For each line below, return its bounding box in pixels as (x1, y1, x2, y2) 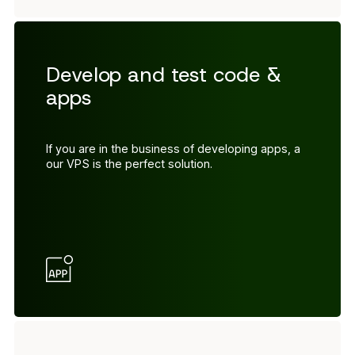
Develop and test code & (46, 60, 281, 88)
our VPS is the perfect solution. (46, 156, 212, 170)
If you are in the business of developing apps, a (46, 141, 300, 155)
